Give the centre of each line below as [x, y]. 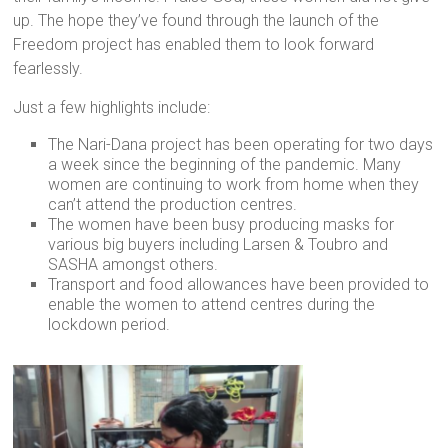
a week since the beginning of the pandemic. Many [225, 164]
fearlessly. [48, 68]
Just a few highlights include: [112, 107]
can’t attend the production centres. [173, 204]
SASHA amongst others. [133, 264]
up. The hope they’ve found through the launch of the [196, 20]
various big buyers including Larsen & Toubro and [218, 244]
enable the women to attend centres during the [212, 304]
